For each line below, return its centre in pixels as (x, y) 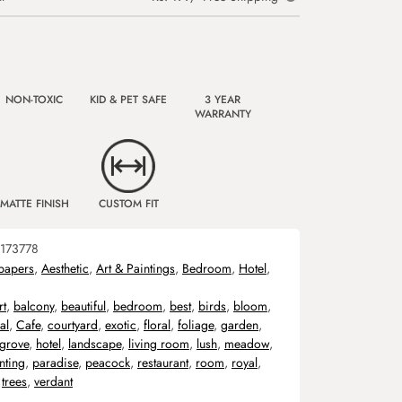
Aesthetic (65, 268)
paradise (55, 363)
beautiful (83, 306)
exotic (121, 325)
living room (159, 344)
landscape (95, 344)
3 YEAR (223, 100)
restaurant (163, 363)
